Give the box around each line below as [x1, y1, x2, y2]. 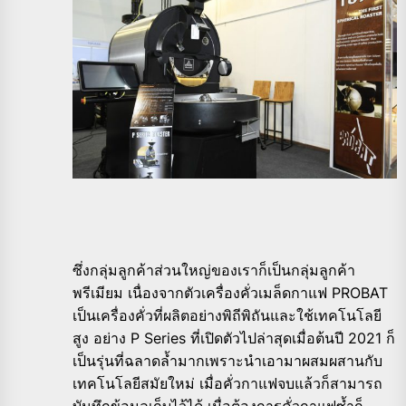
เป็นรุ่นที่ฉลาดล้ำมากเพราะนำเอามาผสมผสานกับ [72, 352, 382, 371]
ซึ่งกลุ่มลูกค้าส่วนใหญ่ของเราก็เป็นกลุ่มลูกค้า [72, 261, 355, 280]
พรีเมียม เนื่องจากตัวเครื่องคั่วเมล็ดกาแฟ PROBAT [72, 284, 388, 303]
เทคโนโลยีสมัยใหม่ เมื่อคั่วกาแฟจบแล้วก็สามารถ [72, 374, 382, 393]
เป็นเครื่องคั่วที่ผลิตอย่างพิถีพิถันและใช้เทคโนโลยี [72, 306, 382, 325]
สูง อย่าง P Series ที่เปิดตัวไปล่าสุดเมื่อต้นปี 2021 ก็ [72, 329, 395, 348]
